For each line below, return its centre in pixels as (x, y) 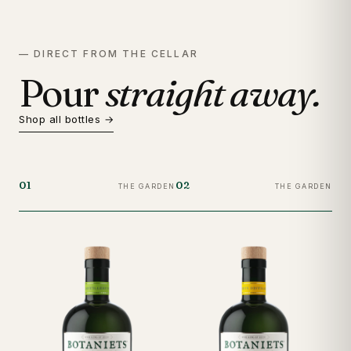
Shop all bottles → (67, 119)
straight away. (212, 92)
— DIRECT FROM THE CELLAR (109, 53)
